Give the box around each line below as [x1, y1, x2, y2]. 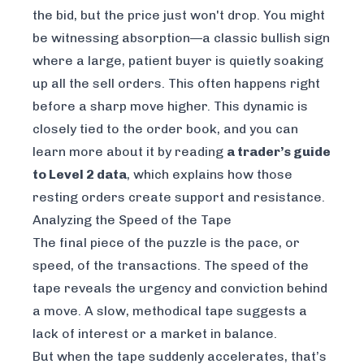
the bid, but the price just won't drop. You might [32, 7, 325, 24]
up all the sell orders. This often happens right [32, 76, 320, 92]
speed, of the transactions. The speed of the [32, 258, 309, 274]
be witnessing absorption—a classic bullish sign [32, 30, 330, 46]
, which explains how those [127, 167, 292, 183]
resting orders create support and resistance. [32, 189, 325, 206]
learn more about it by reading [32, 144, 227, 160]
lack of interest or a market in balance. [32, 326, 277, 342]
